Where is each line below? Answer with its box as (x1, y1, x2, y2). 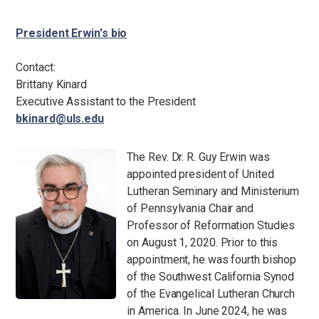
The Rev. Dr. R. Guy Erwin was (127, 150, 270, 164)
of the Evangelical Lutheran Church (127, 287, 296, 300)
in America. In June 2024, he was (127, 304, 288, 318)
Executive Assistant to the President (16, 95, 196, 108)
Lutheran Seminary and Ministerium (127, 184, 300, 198)
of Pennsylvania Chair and (127, 202, 253, 215)
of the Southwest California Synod (127, 270, 295, 283)
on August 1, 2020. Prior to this (127, 236, 278, 249)
